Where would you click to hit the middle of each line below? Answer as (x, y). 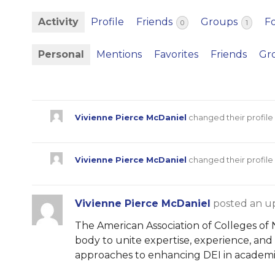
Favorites (176, 54)
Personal (61, 54)
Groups (220, 22)
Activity (58, 22)
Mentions (119, 54)
